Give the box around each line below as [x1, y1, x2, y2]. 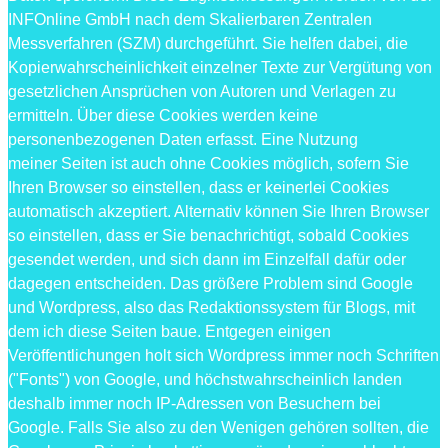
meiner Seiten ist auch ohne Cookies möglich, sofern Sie [8, 155, 409, 173]
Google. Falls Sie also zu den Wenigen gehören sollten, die [8, 419, 429, 437]
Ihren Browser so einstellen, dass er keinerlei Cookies [8, 179, 389, 197]
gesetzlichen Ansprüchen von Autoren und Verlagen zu [8, 83, 396, 101]
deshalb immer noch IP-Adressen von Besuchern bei [8, 395, 381, 413]
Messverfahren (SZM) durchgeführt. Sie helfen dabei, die [8, 35, 408, 53]
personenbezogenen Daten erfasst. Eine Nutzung [8, 131, 358, 149]
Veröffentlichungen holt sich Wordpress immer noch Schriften [8, 347, 439, 365]
